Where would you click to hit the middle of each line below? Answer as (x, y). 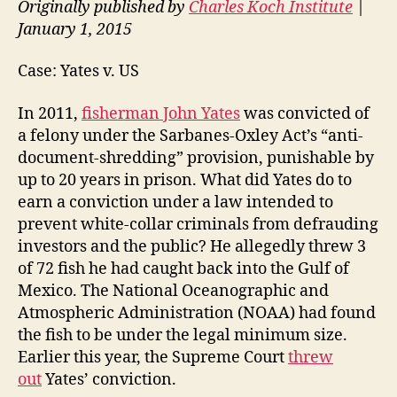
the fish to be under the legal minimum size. (183, 335)
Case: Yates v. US (78, 71)
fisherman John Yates (161, 113)
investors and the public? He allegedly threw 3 (192, 246)
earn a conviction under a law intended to (175, 202)
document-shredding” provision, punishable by (196, 158)
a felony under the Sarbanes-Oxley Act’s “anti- (191, 136)
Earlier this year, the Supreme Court (153, 357)
